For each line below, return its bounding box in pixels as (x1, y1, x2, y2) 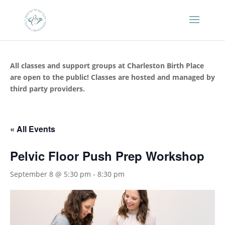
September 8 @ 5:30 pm (10, 169, 91, 179)
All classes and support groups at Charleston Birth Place (10, 61, 204, 70)
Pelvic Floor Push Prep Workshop (10, 147, 204, 164)
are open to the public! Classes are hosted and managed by (10, 72, 215, 82)
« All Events (10, 123, 55, 135)
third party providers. (10, 84, 85, 93)
